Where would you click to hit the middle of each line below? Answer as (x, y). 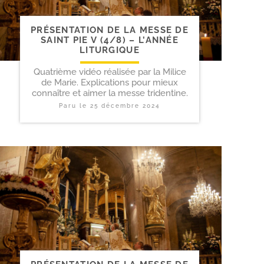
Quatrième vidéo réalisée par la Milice (110, 72)
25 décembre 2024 (125, 105)
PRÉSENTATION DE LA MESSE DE (110, 30)
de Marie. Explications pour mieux (110, 82)
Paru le (75, 105)
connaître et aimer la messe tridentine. (110, 93)
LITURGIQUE (109, 50)
